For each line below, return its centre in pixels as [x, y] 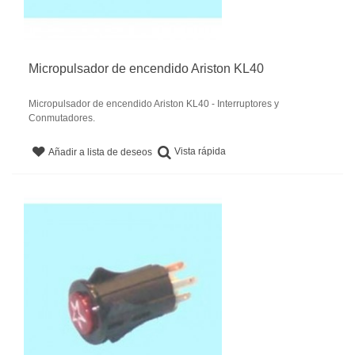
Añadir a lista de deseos [101, 152]
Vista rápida [200, 152]
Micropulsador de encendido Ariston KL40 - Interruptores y [154, 104]
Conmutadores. [62, 118]
